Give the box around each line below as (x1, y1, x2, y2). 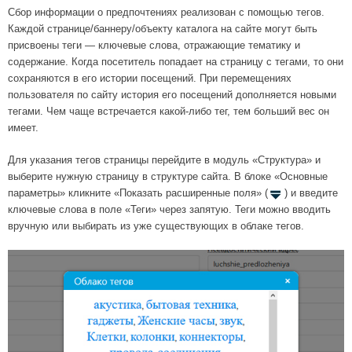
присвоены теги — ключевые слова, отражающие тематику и (8, 39, 300, 52)
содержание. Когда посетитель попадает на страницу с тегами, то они (8, 56, 343, 68)
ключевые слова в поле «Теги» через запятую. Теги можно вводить (8, 203, 331, 216)
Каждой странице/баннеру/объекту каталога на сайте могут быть (8, 23, 317, 35)
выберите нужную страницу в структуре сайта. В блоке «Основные (8, 170, 328, 183)
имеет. (8, 122, 38, 134)
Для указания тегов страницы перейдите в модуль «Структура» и (8, 154, 321, 167)
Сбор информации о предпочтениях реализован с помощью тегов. (8, 6, 324, 19)
